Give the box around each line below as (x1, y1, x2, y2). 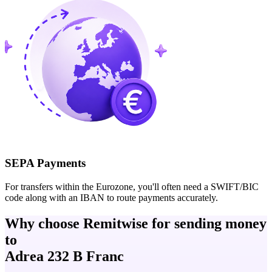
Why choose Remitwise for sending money (5, 215, 267, 231)
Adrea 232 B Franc (5, 248, 124, 264)
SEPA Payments (5, 156, 86, 169)
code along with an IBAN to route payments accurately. (5, 192, 218, 203)
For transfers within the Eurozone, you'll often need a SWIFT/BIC (5, 181, 259, 192)
